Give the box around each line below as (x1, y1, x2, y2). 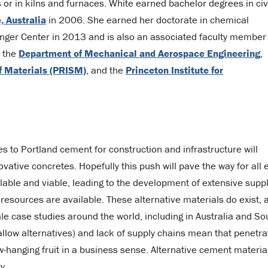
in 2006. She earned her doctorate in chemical (46, 13, 249, 26)
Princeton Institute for (126, 63, 223, 77)
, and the (86, 63, 126, 77)
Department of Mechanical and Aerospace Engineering (19, 46, 260, 60)
